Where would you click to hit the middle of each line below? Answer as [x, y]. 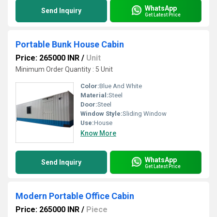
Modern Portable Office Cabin [75, 196]
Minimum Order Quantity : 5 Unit [64, 69]
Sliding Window [145, 114]
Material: [94, 95]
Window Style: [101, 114]
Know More [98, 133]
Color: [90, 86]
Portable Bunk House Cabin [70, 44]
